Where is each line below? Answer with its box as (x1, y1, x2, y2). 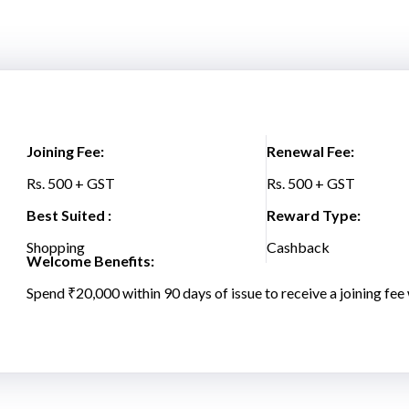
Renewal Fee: (267, 142, 355, 160)
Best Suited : (26, 206, 112, 224)
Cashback (267, 238, 330, 256)
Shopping (26, 238, 86, 256)
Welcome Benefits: (26, 252, 155, 269)
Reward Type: (267, 206, 362, 224)
